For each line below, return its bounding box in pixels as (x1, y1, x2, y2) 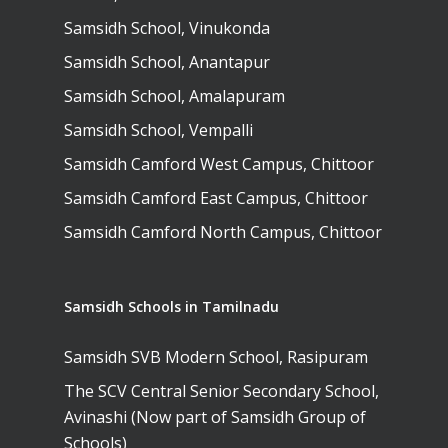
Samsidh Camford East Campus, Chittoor (64, 187, 368, 209)
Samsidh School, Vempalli (64, 119, 253, 141)
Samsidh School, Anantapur (64, 51, 270, 73)
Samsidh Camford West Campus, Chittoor (64, 153, 374, 175)
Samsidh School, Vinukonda (64, 17, 270, 39)
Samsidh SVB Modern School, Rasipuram (64, 346, 368, 368)
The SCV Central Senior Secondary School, (64, 380, 379, 402)
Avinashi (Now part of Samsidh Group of (64, 406, 366, 428)
